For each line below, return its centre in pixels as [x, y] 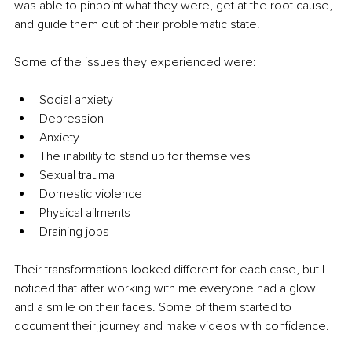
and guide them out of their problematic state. [137, 25]
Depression [71, 119]
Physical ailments [85, 213]
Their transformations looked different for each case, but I [171, 270]
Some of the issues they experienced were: [135, 62]
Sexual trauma [77, 176]
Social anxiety [76, 100]
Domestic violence [91, 194]
